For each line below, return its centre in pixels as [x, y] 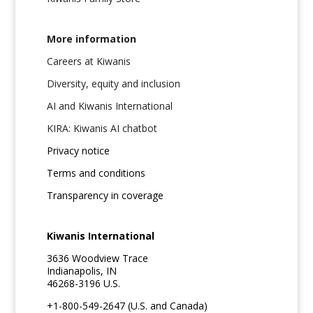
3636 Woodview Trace [98, 259]
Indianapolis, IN [82, 271]
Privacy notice [79, 151]
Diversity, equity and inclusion [114, 84]
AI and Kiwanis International [110, 106]
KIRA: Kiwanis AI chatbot [102, 129]
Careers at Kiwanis [89, 61]
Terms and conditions [96, 173]
